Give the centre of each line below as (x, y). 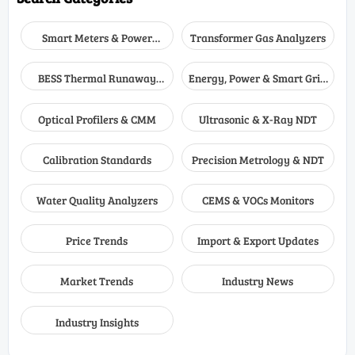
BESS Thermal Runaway (97, 78)
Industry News (258, 281)
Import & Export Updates (258, 241)
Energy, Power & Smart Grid (258, 78)
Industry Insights (97, 322)
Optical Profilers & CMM (97, 119)
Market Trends (97, 281)
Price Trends (97, 241)
